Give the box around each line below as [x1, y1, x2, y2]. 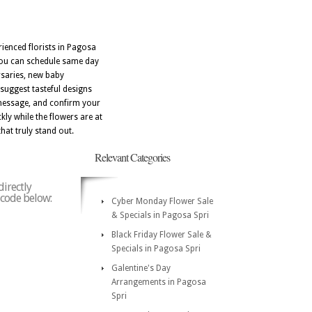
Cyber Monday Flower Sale [111, 196, 213, 206]
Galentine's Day [111, 263, 171, 273]
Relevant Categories [95, 150, 170, 164]
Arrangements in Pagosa [111, 277, 206, 287]
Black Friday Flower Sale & [111, 230, 212, 240]
